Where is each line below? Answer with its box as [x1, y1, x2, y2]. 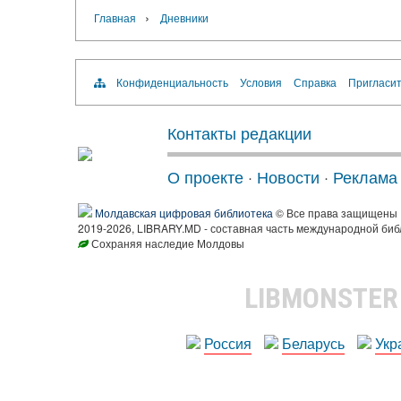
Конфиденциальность [115, 74, 228, 90]
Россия [204, 333, 252, 354]
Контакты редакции [167, 121, 311, 144]
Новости [257, 165, 320, 188]
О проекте [167, 165, 243, 188]
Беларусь [282, 333, 345, 354]
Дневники [159, 10, 209, 25]
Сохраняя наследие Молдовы [89, 235, 244, 251]
